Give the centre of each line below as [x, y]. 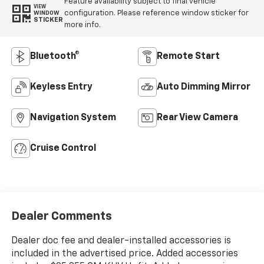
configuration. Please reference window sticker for [156, 13]
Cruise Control [63, 149]
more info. [82, 25]
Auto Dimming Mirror [204, 88]
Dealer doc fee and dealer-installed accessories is [121, 241]
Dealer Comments [61, 216]
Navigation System [73, 118]
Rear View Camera [197, 118]
